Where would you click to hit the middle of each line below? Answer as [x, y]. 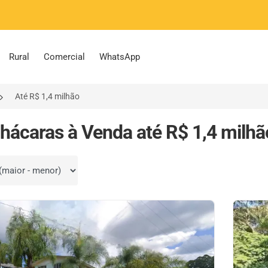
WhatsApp [120, 57]
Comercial [64, 57]
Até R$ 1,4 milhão [47, 96]
